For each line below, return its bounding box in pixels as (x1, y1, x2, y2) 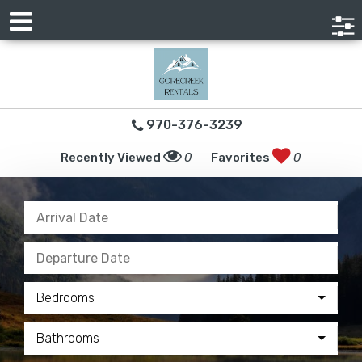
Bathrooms (36, 330, 99, 346)
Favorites (211, 149, 272, 165)
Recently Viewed (61, 149, 163, 165)
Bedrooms (36, 290, 95, 305)
